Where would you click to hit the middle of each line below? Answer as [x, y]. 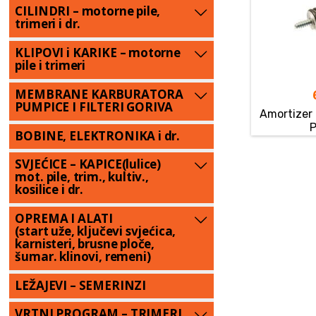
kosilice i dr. [49, 190]
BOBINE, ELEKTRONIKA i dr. [98, 135]
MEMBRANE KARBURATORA [99, 94]
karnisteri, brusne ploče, [85, 243]
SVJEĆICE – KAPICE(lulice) [88, 164]
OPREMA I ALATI [64, 218]
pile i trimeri [50, 66]
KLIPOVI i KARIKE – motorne [98, 53]
